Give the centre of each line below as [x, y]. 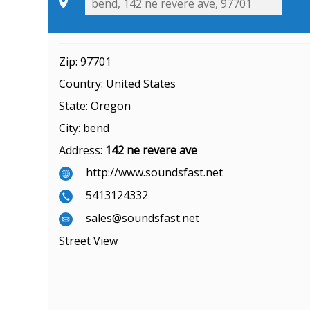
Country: [82, 84]
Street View [88, 240]
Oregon [111, 106]
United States [141, 84]
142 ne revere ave [151, 151]
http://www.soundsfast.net [154, 173]
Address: [82, 151]
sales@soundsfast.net [143, 218]
